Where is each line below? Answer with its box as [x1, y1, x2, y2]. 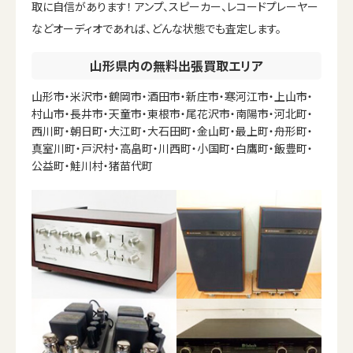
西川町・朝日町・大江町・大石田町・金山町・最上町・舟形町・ [32, 122, 313, 139]
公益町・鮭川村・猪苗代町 [32, 157, 153, 173]
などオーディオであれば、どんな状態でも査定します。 [32, 20, 281, 36]
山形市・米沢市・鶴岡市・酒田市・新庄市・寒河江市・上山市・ [32, 87, 313, 104]
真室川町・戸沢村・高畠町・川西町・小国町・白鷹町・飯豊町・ [32, 139, 313, 156]
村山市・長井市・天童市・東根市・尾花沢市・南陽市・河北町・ [32, 105, 313, 121]
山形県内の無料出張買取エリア [90, 55, 263, 75]
